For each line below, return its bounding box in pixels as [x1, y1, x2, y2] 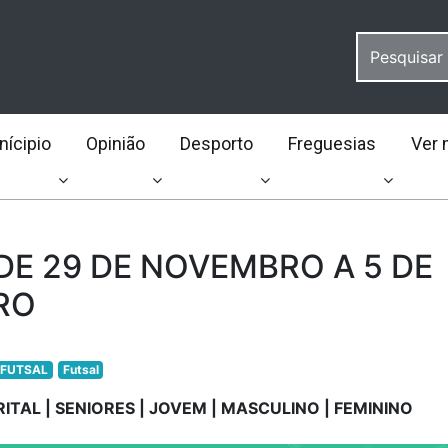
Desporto [179, 133, 253, 154]
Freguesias [287, 133, 376, 154]
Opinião [85, 133, 145, 154]
